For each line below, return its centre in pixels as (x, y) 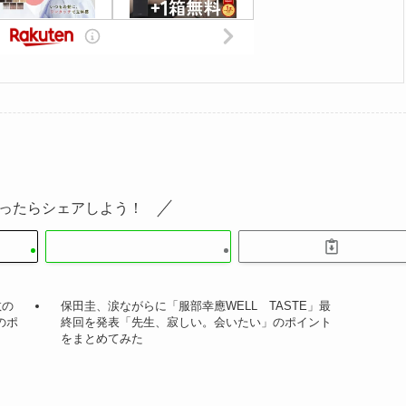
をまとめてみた (102, 339)
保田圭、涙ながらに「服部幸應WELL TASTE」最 (196, 306)
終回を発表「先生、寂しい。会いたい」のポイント (197, 323)
